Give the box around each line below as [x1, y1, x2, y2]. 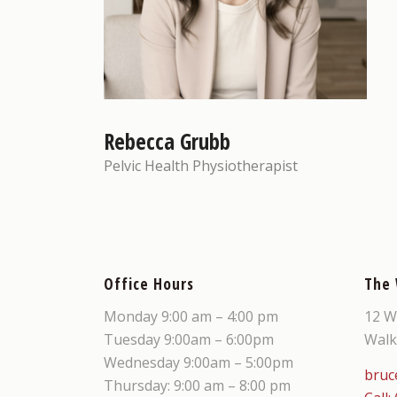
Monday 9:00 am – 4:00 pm [104, 306, 279, 326]
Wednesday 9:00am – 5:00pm [104, 352, 294, 372]
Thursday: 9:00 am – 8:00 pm [104, 375, 292, 395]
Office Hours [104, 273, 195, 295]
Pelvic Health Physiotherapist [104, 156, 299, 176]
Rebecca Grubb [104, 126, 231, 157]
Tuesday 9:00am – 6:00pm [104, 329, 275, 349]
